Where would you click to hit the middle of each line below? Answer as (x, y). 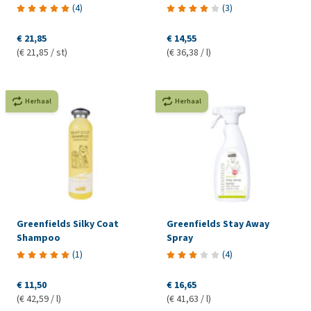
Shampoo (39, 238)
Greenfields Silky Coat (68, 224)
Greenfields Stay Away (218, 224)
